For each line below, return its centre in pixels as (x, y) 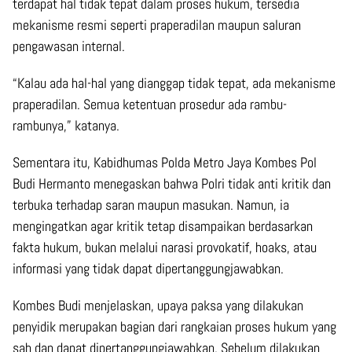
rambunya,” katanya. (66, 126)
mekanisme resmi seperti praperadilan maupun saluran (157, 25)
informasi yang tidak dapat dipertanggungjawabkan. (148, 269)
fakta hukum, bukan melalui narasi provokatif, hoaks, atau (165, 247)
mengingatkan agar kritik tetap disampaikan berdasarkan (163, 226)
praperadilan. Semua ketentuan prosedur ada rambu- (150, 104)
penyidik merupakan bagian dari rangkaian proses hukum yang (174, 327)
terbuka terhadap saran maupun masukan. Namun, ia (151, 205)
